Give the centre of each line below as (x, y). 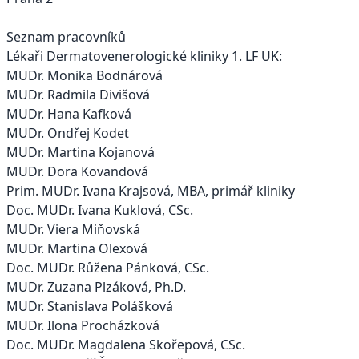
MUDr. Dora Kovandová (77, 172)
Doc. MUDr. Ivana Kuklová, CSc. (100, 210)
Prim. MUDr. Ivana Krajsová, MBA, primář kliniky (151, 191)
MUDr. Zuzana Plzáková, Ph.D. (96, 287)
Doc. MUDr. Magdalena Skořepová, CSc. (126, 345)
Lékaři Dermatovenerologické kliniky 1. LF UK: (144, 56)
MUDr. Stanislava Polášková (90, 307)
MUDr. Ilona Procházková (83, 326)
